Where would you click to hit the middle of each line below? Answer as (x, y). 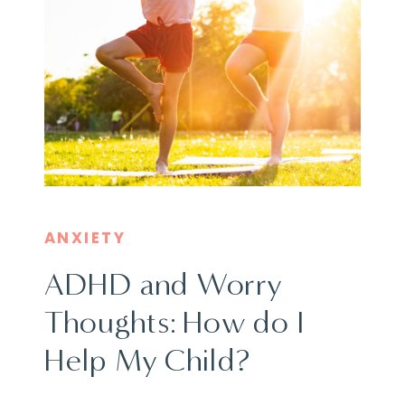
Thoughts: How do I (174, 322)
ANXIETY (85, 237)
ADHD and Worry (164, 284)
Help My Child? (148, 360)
